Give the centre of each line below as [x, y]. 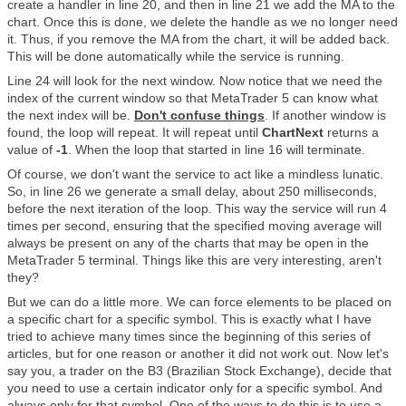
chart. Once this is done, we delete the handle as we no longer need [203, 22]
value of [32, 150]
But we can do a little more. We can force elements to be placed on [199, 302]
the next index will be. [71, 115]
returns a [351, 132]
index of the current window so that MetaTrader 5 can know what [193, 98]
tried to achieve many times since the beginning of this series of [189, 336]
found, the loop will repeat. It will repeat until [135, 132]
